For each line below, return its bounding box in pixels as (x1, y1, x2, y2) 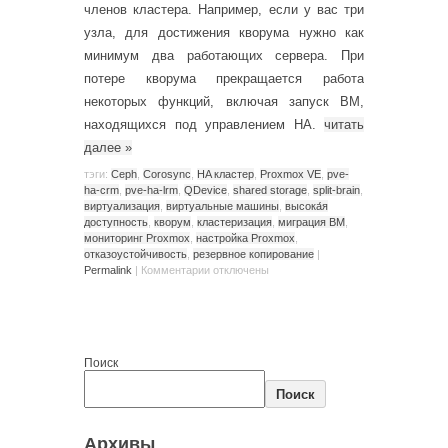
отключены (210, 263, 269, 276)
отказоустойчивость (84, 247, 187, 260)
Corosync (143, 167, 191, 180)
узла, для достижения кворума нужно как (84, 25, 364, 40)
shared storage (233, 183, 307, 196)
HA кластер (197, 167, 254, 180)
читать (324, 117, 364, 132)
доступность (84, 215, 148, 228)
